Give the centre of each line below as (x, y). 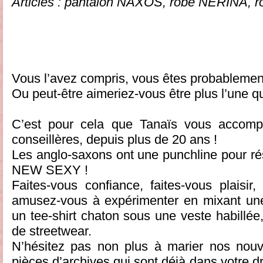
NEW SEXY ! (50, 170)
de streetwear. (52, 231)
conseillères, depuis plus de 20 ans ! (114, 139)
